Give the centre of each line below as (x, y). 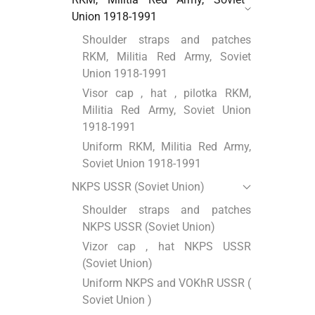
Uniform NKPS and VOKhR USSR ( (167, 283)
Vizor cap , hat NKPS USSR (167, 247)
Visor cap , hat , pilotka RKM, (167, 94)
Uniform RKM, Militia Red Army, (167, 147)
